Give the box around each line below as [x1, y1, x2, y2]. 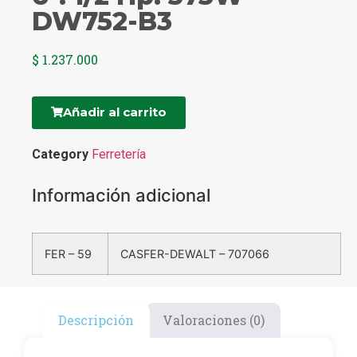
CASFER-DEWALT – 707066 [120, 247, 269, 261]
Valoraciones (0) [162, 311, 265, 328]
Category [32, 147, 88, 163]
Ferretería [92, 147, 146, 163]
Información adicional [32, 185, 210, 206]
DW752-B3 [32, 5, 172, 37]
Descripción [58, 311, 135, 328]
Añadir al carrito [63, 104, 167, 120]
